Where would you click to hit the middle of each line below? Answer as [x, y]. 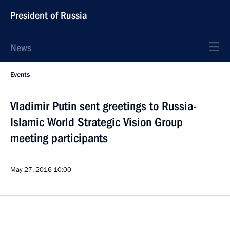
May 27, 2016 [31, 170]
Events [20, 75]
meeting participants [59, 138]
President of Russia [49, 15]
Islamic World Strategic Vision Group [97, 122]
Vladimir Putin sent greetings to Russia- [103, 106]
